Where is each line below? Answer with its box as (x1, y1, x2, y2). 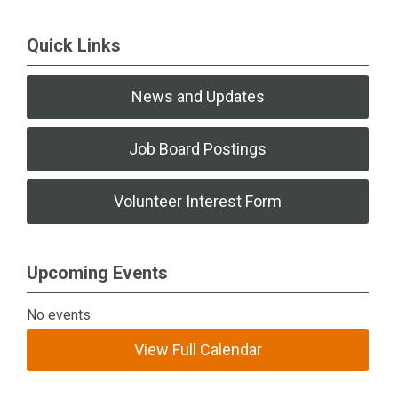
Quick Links (27, 35, 121, 56)
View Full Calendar (133, 340, 262, 359)
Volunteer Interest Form (114, 192, 283, 211)
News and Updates (131, 87, 265, 106)
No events (27, 306, 92, 323)
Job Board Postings (129, 139, 267, 158)
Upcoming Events (27, 262, 168, 283)
